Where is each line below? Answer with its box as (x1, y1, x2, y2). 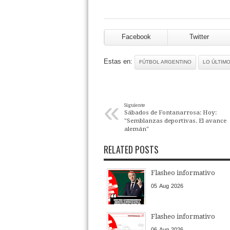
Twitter (189, 32, 209, 41)
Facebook (121, 32, 151, 41)
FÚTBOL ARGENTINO (139, 59, 191, 65)
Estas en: (104, 57, 135, 65)
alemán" (124, 125, 149, 132)
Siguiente (124, 102, 145, 108)
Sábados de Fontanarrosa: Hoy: (124, 108, 217, 116)
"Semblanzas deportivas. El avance (124, 117, 226, 124)
